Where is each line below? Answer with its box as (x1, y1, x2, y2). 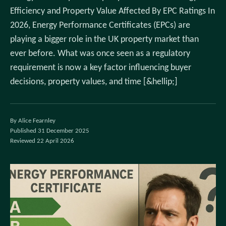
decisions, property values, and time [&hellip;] (10, 77, 178, 87)
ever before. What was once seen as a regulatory (10, 49, 190, 59)
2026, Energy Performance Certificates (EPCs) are (10, 21, 190, 30)
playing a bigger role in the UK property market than (10, 35, 199, 44)
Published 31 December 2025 (10, 128, 89, 134)
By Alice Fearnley (10, 118, 55, 124)
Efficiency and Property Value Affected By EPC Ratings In (10, 7, 215, 16)
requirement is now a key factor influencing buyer (10, 63, 191, 73)
